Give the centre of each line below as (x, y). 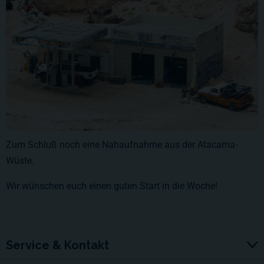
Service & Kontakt (57, 245)
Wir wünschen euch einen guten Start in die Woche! (112, 186)
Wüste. (20, 161)
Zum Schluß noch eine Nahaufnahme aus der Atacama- (122, 145)
